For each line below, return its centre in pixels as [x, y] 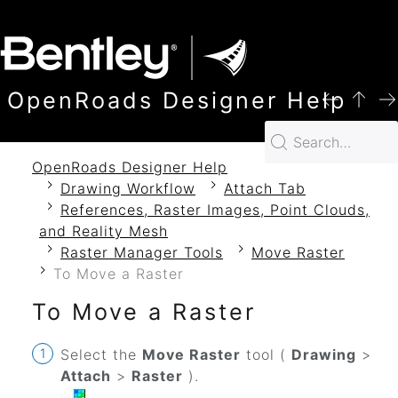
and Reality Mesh [103, 231]
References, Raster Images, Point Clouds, [215, 210]
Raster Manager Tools [142, 252]
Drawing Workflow [128, 188]
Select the [101, 354]
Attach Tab [265, 188]
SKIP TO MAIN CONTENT [91, 22]
